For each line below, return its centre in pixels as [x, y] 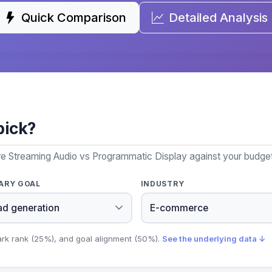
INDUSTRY [162, 183]
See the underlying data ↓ [214, 238]
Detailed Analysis [218, 18]
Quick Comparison [74, 18]
